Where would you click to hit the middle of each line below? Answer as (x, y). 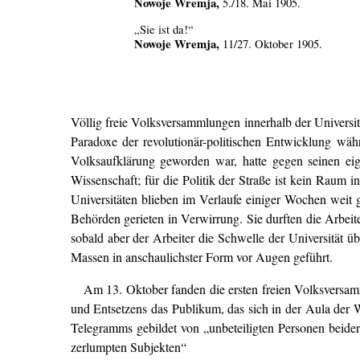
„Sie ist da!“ (164, 29)
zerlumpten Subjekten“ (128, 346)
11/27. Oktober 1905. (271, 43)
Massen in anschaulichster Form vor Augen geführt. (201, 256)
